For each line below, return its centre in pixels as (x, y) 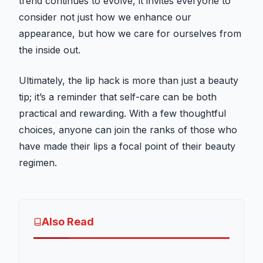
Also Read (68, 222)
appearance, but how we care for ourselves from (130, 34)
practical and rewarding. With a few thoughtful (122, 114)
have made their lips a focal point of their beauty (127, 146)
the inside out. (50, 50)
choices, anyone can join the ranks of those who (128, 130)
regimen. (38, 163)
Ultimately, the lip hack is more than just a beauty (129, 81)
